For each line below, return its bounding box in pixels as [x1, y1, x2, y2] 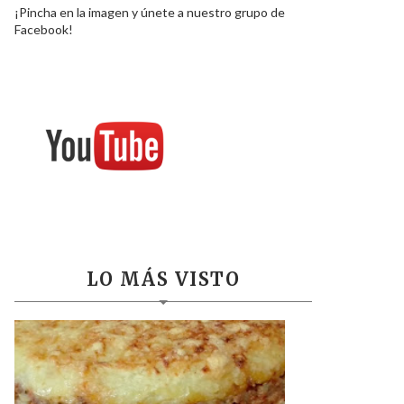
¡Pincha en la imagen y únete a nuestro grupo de [14, 4, 285, 20]
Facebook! [14, 21, 73, 37]
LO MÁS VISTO [87, 267, 240, 290]
